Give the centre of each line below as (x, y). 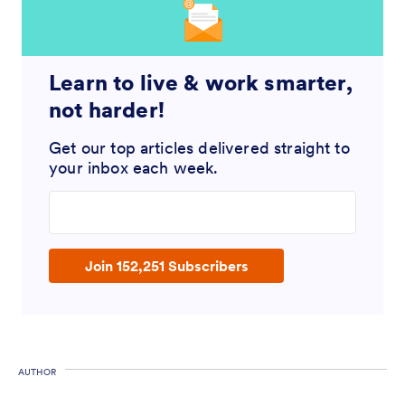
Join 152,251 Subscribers (166, 266)
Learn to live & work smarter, (201, 83)
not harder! (107, 110)
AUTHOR (37, 372)
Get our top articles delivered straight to (199, 148)
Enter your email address (130, 203)
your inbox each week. (134, 168)
